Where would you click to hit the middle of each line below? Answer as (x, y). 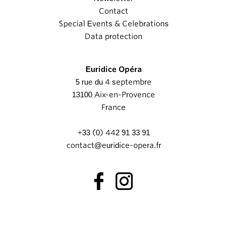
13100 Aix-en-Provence (113, 94)
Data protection (113, 36)
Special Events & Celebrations (113, 24)
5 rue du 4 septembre (113, 82)
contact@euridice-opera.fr (113, 145)
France (113, 107)
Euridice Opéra (113, 69)
